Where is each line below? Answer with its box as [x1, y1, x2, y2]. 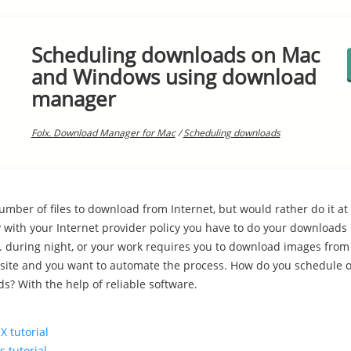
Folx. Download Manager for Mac [31, 126, 175, 139]
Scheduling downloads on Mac [31, 41, 320, 69]
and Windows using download [31, 63, 317, 91]
